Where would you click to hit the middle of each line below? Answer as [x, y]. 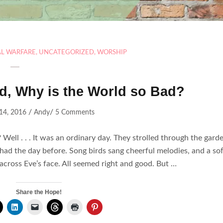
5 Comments [75, 112]
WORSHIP [112, 52]
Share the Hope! [39, 192]
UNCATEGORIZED [66, 52]
